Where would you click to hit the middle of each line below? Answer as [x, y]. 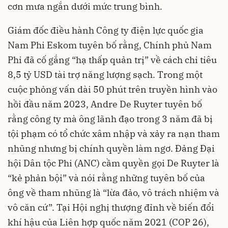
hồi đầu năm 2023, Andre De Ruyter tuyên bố [105, 104]
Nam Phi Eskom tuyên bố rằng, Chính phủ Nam [110, 45]
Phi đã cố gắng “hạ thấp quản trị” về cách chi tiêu [112, 60]
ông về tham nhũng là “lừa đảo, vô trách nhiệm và [113, 192]
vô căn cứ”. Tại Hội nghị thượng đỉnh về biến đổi [111, 207]
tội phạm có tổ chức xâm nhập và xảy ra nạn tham [114, 133]
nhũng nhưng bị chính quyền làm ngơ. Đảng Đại [111, 148]
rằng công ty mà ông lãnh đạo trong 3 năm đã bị [110, 119]
